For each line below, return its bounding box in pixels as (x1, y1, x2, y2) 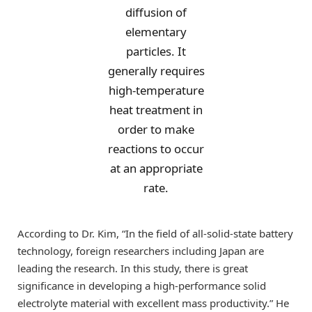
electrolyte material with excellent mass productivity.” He (17, 295, 289, 310)
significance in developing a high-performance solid (17, 278, 266, 292)
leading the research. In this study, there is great (17, 260, 248, 275)
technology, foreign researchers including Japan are (17, 243, 264, 258)
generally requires (107, 63, 205, 79)
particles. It (126, 43, 186, 60)
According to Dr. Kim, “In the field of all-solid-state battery (17, 226, 293, 240)
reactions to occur (108, 141, 204, 157)
